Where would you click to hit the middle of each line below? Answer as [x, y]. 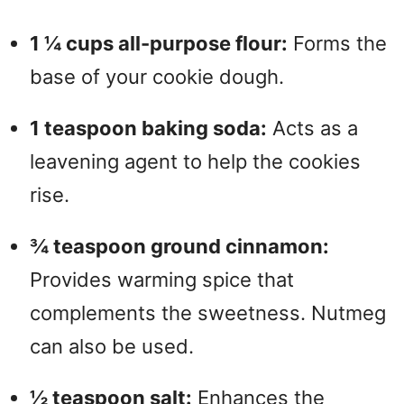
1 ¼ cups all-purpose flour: [159, 44]
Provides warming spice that [162, 280]
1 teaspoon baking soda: [148, 129]
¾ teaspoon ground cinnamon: [179, 247]
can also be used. [112, 347]
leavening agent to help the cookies [195, 162]
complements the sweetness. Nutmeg [208, 313]
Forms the [337, 44]
